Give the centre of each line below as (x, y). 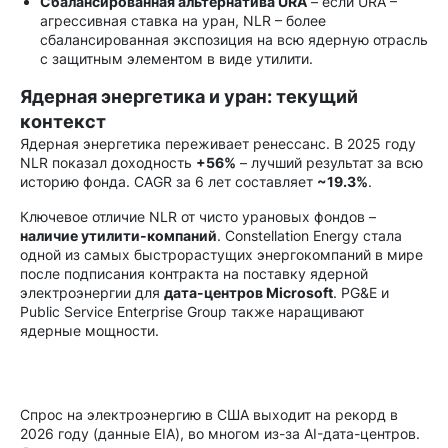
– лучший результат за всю (329, 162)
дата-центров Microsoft (248, 292)
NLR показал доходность (108, 162)
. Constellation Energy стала (309, 235)
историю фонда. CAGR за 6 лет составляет (168, 181)
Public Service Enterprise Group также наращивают (192, 311)
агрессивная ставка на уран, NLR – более (183, 20)
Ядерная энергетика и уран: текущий (189, 96)
